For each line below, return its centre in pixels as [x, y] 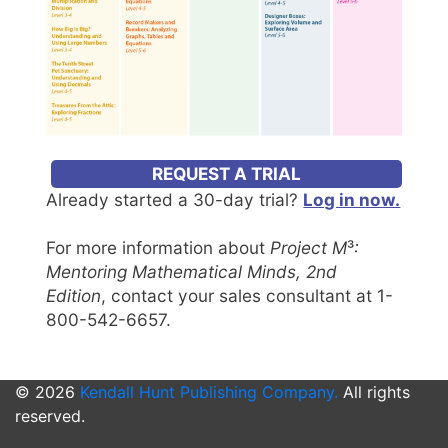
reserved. [50, 415]
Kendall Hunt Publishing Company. [209, 391]
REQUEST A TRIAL [226, 173]
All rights [374, 391]
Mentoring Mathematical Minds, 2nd [192, 271]
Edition [74, 295]
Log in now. [352, 199]
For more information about [158, 247]
